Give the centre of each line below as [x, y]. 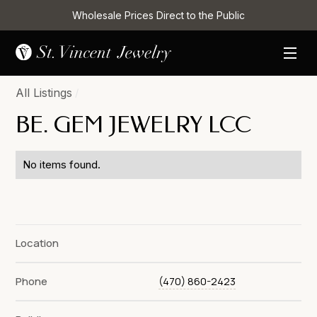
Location [38, 243]
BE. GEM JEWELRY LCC [134, 125]
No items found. [62, 165]
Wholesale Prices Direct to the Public [158, 15]
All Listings [44, 93]
